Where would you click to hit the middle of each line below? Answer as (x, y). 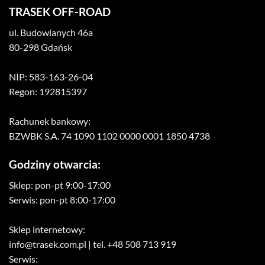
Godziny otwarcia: (55, 164)
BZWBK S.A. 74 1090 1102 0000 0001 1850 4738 (109, 135)
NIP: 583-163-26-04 (51, 76)
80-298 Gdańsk (41, 47)
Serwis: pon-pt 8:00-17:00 (62, 199)
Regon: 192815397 (48, 91)
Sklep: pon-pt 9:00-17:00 (60, 185)
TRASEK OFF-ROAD (60, 12)
